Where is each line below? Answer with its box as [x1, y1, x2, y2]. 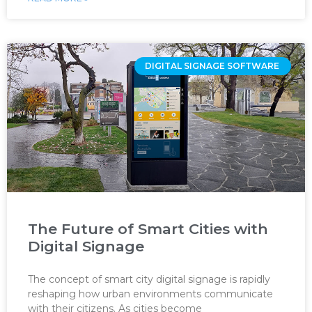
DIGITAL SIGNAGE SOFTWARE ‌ [144, 61, 281, 72]
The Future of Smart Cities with [28, 220, 268, 237]
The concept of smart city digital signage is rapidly [28, 273, 270, 286]
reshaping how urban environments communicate [28, 288, 273, 300]
